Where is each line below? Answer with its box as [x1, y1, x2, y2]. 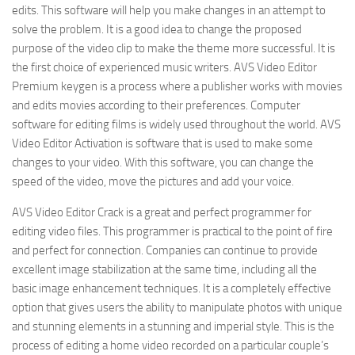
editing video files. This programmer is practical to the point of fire [12, 224, 333, 239]
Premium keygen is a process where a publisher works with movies [12, 79, 342, 94]
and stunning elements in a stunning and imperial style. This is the [12, 319, 334, 334]
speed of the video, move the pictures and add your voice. [12, 174, 294, 189]
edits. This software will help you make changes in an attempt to [12, 3, 326, 17]
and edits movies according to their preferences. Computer [12, 98, 300, 113]
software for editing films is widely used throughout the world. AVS [12, 117, 341, 132]
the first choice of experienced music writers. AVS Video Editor [12, 60, 317, 74]
